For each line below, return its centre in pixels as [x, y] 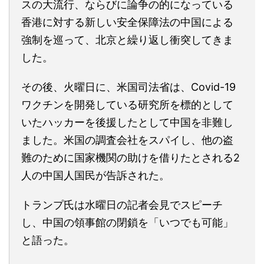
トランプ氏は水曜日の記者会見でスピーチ [122, 204]
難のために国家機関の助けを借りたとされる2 [131, 157]
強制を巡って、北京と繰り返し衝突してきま [127, 39]
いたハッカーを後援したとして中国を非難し [127, 122]
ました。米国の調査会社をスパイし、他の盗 [127, 140]
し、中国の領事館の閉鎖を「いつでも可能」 [127, 222]
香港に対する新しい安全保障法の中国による [127, 22]
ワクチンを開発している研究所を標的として [127, 104]
